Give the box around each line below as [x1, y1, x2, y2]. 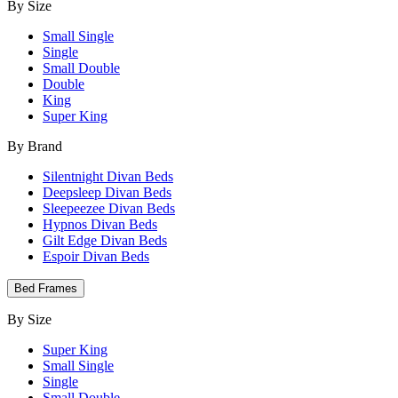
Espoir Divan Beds [43, 249, 149, 264]
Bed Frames [14, 282, 77, 295]
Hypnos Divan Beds [43, 217, 157, 232]
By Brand [7, 139, 62, 154]
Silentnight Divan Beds [43, 169, 173, 184]
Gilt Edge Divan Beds [43, 233, 167, 248]
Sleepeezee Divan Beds [43, 201, 175, 216]
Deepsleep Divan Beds [43, 185, 171, 200]
